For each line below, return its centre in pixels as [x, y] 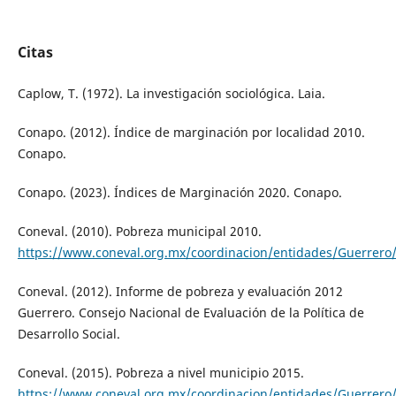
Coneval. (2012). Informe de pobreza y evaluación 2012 [180, 291]
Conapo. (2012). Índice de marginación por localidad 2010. [191, 132]
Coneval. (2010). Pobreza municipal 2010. [139, 231]
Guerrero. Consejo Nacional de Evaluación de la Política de [190, 312]
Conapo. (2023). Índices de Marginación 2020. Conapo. [179, 192]
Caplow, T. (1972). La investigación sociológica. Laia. [171, 93]
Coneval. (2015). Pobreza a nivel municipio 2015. [160, 372]
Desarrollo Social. [69, 333]
